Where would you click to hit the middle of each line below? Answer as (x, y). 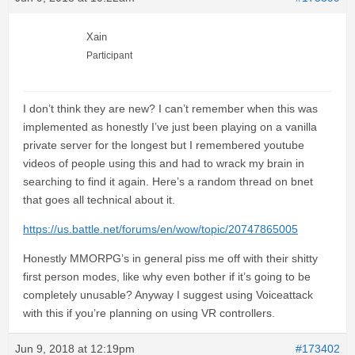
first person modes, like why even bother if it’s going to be (167, 277)
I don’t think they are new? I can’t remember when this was (170, 109)
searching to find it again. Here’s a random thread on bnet (168, 182)
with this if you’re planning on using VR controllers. (149, 313)
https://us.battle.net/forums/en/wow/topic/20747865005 (160, 229)
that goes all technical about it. (99, 200)
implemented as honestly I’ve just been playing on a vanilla (170, 127)
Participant (109, 56)
